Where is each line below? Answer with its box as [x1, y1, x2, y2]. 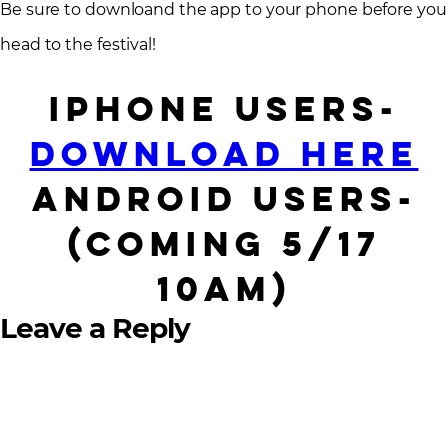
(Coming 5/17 [67, 221, 381, 267]
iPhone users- [49, 86, 399, 132]
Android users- [31, 176, 417, 222]
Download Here [29, 131, 419, 177]
